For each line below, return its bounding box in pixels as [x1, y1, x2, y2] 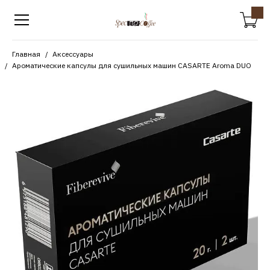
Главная [12, 49, 40, 58]
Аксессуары [52, 49, 93, 58]
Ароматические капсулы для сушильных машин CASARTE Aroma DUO [12, 61, 251, 70]
